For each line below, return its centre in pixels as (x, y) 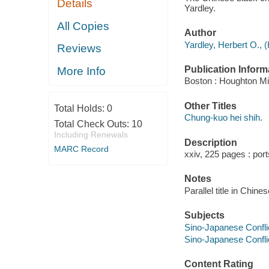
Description (210, 142)
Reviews (80, 49)
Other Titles (210, 106)
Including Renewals (91, 135)
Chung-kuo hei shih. (223, 118)
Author (200, 33)
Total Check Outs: (92, 124)
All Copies (83, 26)
